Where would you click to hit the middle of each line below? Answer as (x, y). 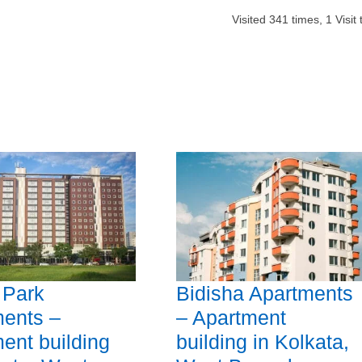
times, (307, 19)
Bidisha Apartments (264, 294)
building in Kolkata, (262, 342)
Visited (250, 19)
